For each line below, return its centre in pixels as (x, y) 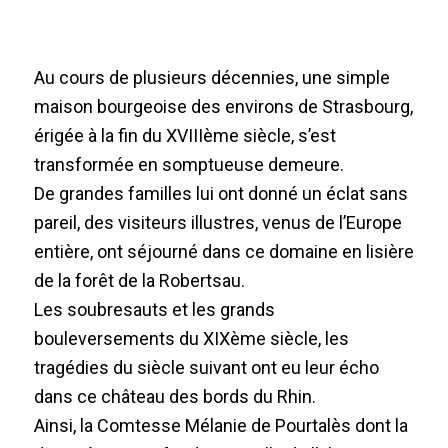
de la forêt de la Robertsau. (139, 281)
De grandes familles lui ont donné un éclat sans (220, 194)
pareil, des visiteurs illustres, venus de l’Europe (217, 223)
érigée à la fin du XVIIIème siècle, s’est (184, 136)
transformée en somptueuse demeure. (188, 165)
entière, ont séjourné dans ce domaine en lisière (223, 252)
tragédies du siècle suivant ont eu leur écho (206, 368)
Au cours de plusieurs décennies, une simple (211, 78)
